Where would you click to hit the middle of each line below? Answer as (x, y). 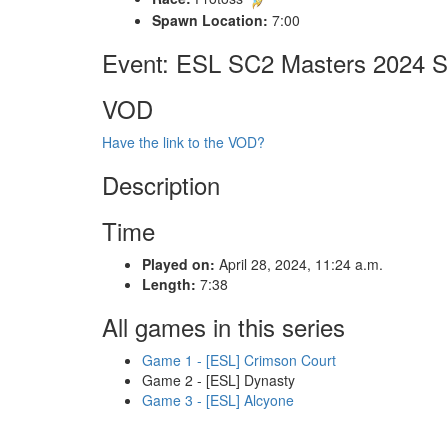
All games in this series (223, 326)
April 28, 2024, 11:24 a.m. (299, 263)
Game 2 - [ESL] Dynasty (218, 379)
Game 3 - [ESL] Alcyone (218, 399)
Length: (169, 283)
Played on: (178, 263)
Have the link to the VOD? (183, 141)
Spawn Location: (210, 19)
